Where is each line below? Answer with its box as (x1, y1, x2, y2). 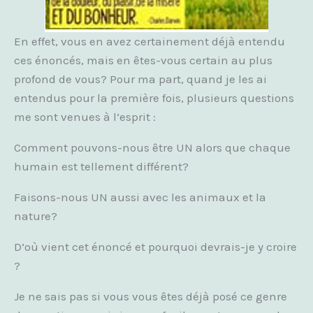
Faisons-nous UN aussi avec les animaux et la (14, 190, 266, 204)
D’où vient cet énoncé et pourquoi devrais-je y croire (14, 240, 297, 254)
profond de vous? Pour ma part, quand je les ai (14, 72, 267, 86)
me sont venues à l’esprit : (14, 110, 156, 124)
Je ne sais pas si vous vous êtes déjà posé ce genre (14, 289, 287, 303)
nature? (14, 209, 57, 223)
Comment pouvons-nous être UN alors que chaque (14, 140, 291, 154)
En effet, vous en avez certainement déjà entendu (14, 34, 285, 48)
